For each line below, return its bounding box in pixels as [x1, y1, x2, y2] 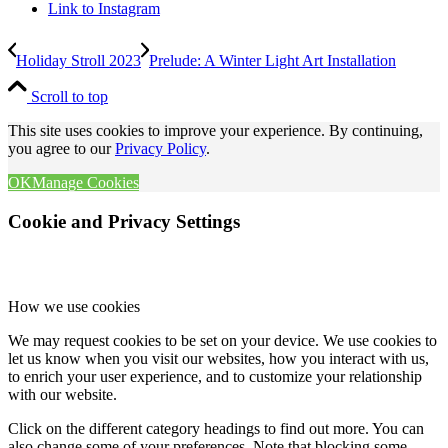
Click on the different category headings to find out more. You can [8, 419, 424, 437]
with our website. [8, 385, 117, 403]
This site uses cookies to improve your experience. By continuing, [8, 122, 423, 140]
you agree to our [8, 140, 115, 158]
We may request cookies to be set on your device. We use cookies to [8, 331, 437, 349]
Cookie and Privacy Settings [8, 210, 240, 232]
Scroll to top [31, 88, 108, 106]
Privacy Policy [115, 140, 206, 158]
